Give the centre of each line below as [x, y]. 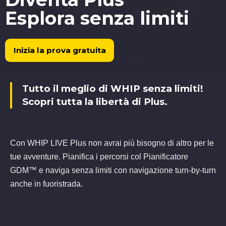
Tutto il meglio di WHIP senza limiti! [113, 88]
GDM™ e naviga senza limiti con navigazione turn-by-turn [113, 170]
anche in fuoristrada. [46, 184]
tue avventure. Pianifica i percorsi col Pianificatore [99, 156]
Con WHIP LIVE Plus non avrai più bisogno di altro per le [112, 143]
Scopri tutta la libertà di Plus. [95, 101]
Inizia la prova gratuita [60, 50]
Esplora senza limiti [97, 18]
